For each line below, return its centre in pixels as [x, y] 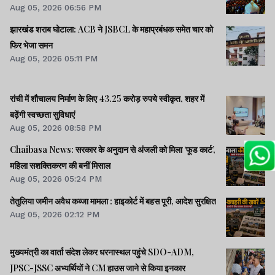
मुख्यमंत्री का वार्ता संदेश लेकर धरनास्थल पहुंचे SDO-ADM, [102, 252]
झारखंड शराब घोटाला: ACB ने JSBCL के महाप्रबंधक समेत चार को [111, 29]
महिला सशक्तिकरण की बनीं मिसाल [60, 166]
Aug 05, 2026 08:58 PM [56, 128]
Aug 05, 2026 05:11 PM [54, 58]
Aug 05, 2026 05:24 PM [56, 179]
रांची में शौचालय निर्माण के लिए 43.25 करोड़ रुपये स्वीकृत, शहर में [107, 99]
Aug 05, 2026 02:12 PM [55, 214]
